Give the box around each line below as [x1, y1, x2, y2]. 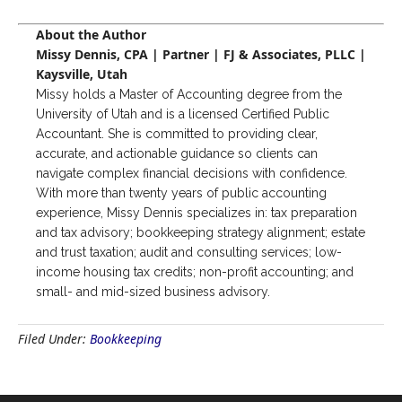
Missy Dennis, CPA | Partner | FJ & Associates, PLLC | [36, 46, 366, 64]
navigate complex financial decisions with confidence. [36, 166, 347, 181]
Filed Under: [18, 330, 90, 348]
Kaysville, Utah [36, 66, 127, 83]
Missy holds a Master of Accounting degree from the [36, 87, 342, 102]
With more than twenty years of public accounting [36, 186, 327, 201]
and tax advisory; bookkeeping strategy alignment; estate [36, 225, 365, 240]
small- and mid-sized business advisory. [36, 284, 270, 300]
